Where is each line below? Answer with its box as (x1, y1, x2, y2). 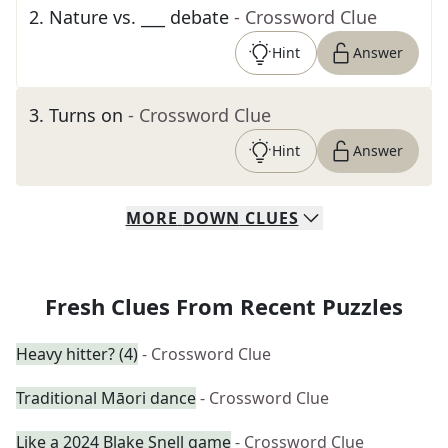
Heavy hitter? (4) (16, 343, 138, 365)
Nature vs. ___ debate (49, 5, 229, 29)
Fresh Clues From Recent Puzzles (45, 291, 403, 321)
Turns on (49, 103, 123, 127)
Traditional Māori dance (16, 387, 196, 409)
